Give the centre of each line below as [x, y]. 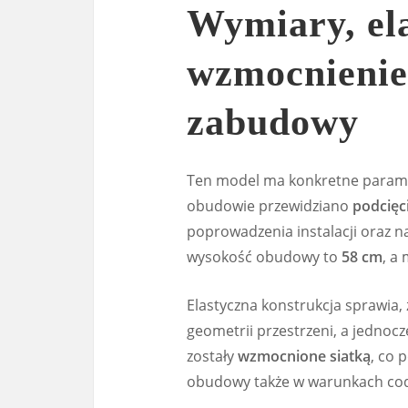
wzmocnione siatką [304, 356]
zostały [212, 356]
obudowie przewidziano [270, 205]
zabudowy [273, 122]
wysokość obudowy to [264, 256]
